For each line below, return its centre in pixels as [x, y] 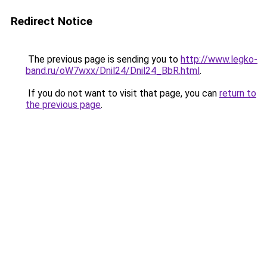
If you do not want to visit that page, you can [122, 93]
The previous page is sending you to [103, 59]
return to [238, 93]
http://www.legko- [219, 59]
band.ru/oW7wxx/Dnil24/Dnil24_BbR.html [113, 71]
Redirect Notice [52, 21]
